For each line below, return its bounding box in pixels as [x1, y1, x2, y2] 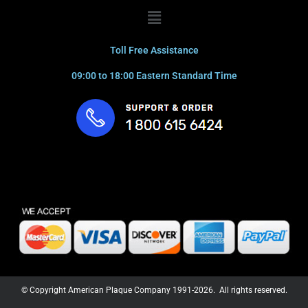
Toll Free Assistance [109, 44, 199, 56]
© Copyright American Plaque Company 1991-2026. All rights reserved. [21, 285, 287, 295]
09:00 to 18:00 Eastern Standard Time [71, 69, 237, 81]
